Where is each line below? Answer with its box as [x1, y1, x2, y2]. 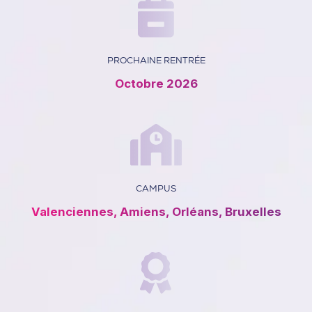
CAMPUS [136, 182, 176, 195]
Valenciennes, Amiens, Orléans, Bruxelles [31, 204, 281, 219]
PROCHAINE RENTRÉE [107, 54, 205, 67]
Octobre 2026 [114, 77, 198, 91]
